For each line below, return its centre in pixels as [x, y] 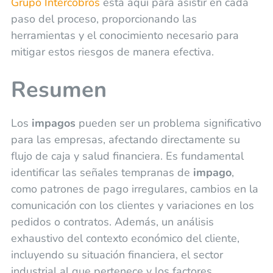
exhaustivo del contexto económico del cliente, [125, 238]
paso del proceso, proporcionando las [104, 19]
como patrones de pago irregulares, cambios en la [134, 189]
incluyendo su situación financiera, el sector [117, 254]
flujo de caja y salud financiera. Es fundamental [127, 156]
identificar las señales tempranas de [102, 172]
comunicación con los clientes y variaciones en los [132, 205]
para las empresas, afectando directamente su [125, 139]
